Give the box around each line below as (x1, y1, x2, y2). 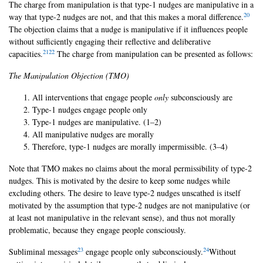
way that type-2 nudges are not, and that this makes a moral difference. (9, 11, 244, 23)
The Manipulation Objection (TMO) (9, 70, 129, 82)
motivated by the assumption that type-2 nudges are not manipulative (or (9, 200, 250, 211)
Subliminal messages (9, 246, 77, 258)
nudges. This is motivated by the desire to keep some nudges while (9, 175, 230, 187)
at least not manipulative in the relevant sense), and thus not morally (9, 212, 235, 224)
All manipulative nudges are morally (32, 129, 154, 140)
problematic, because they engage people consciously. (9, 224, 186, 236)
